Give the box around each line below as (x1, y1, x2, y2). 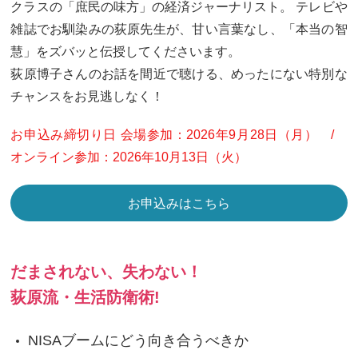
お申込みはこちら (128, 197, 230, 211)
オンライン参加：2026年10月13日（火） (10, 150, 248, 165)
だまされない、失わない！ (10, 263, 203, 281)
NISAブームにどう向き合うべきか (28, 332, 249, 349)
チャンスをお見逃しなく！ (10, 89, 165, 104)
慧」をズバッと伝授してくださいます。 (10, 45, 241, 59)
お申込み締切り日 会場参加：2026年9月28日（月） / (10, 128, 348, 142)
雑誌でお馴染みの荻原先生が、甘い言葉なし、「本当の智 (10, 22, 348, 37)
